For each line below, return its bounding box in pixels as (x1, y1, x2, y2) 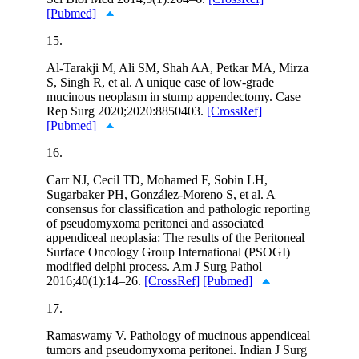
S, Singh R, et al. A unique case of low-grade (46, 75, 274, 89)
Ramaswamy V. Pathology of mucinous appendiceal (46, 328, 310, 342)
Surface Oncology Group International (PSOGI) (46, 244, 290, 259)
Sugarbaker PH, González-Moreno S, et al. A (46, 187, 275, 201)
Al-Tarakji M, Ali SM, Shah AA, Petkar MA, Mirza (46, 60, 309, 75)
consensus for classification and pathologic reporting (46, 201, 310, 216)
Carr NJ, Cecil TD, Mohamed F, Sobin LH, (46, 172, 268, 187)
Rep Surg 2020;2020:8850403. (46, 103, 207, 118)
